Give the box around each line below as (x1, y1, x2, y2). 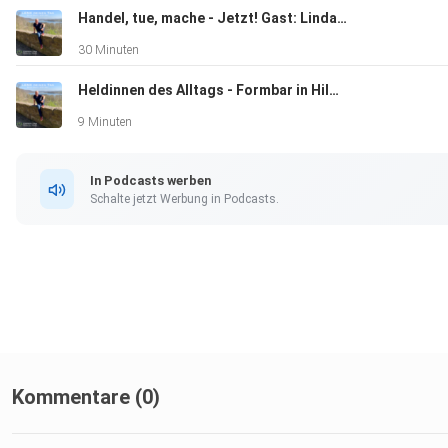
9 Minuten (78, 115, 132, 130)
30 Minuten (78, 43, 139, 58)
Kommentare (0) (12, 385, 160, 410)
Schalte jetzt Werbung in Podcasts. (90, 191, 279, 206)
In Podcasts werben (90, 172, 211, 188)
